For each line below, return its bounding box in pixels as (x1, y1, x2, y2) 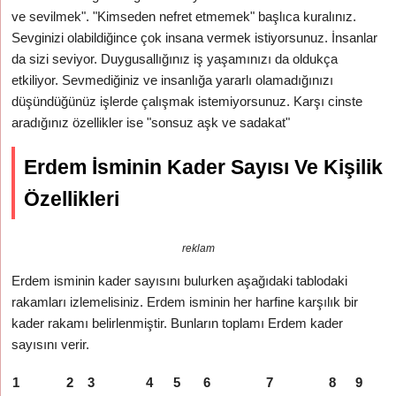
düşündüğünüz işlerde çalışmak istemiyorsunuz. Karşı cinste (11, 94, 363, 109)
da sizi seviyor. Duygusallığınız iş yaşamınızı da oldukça (11, 51, 339, 66)
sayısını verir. (11, 337, 90, 352)
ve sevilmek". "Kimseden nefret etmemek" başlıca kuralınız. (11, 9, 357, 24)
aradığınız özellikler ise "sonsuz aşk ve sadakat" (11, 115, 291, 130)
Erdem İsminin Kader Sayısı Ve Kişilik (24, 156, 384, 179)
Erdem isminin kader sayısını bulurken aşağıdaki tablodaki (11, 273, 348, 288)
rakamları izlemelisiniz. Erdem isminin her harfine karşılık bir (11, 294, 359, 309)
